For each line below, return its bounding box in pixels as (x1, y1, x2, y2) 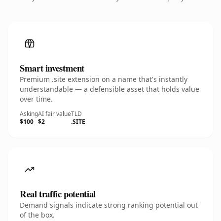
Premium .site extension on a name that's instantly (20, 74, 187, 84)
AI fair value (38, 110, 71, 118)
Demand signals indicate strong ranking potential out (20, 200, 198, 210)
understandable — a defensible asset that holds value (20, 84, 199, 94)
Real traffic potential (20, 187, 96, 200)
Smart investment (20, 61, 85, 74)
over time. (20, 94, 53, 104)
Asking (20, 110, 38, 118)
